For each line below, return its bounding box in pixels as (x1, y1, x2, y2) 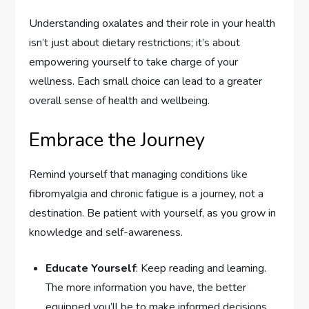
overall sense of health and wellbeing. (29, 93, 210, 109)
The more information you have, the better (46, 280, 247, 296)
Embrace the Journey (29, 127, 206, 154)
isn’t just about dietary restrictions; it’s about (29, 35, 241, 51)
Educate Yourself (46, 261, 137, 277)
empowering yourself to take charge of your (29, 54, 239, 70)
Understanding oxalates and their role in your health (29, 16, 276, 32)
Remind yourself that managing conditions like (29, 167, 248, 183)
